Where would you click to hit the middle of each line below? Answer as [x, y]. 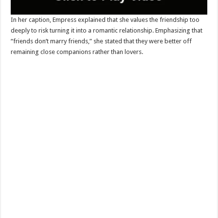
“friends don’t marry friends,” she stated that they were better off [101, 41]
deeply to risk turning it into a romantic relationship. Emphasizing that [107, 31]
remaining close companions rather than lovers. [77, 52]
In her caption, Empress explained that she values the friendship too [105, 20]
